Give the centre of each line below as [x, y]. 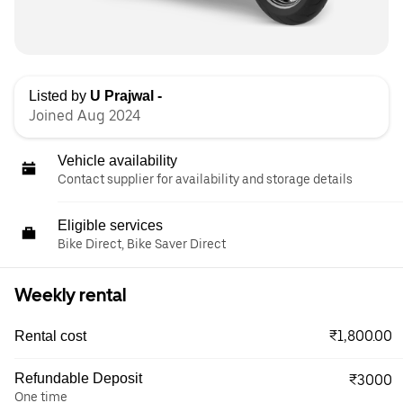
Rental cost [50, 336]
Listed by [59, 95]
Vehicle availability [117, 160]
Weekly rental [70, 295]
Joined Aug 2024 [85, 115]
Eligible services [110, 225]
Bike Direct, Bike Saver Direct [142, 243]
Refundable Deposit [78, 378]
